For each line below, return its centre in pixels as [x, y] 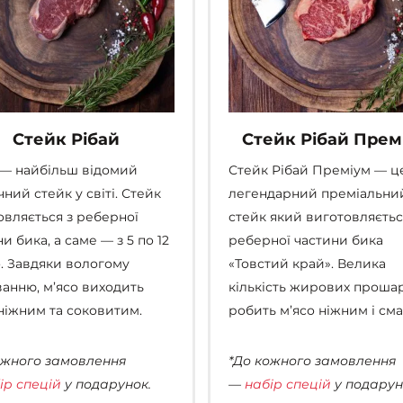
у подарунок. [106, 385]
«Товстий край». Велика [307, 264]
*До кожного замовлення [312, 361]
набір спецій [287, 385]
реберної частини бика [305, 241]
